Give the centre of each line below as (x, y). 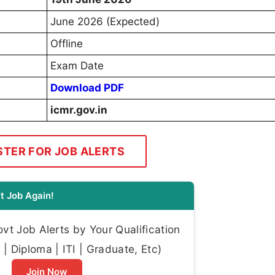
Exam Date (77, 66)
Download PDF (87, 88)
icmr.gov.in (79, 110)
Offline (67, 44)
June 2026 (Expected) (105, 22)
